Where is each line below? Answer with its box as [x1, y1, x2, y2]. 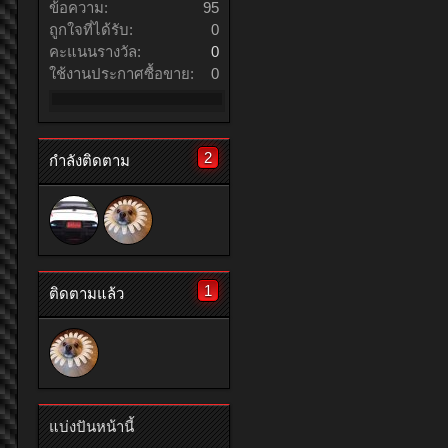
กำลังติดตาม [49, 152, 130, 170]
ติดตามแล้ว [49, 285, 124, 303]
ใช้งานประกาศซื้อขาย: [49, 65, 194, 83]
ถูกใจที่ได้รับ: [49, 21, 133, 39]
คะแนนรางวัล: [49, 43, 141, 61]
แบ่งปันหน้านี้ [49, 418, 134, 436]
